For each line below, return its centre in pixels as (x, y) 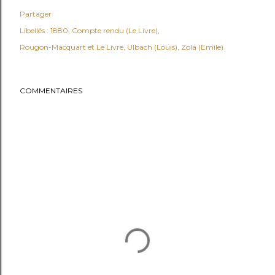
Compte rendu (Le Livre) (115, 30)
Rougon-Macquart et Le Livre (72, 47)
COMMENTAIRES (51, 91)
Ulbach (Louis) (152, 47)
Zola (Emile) (202, 47)
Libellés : (34, 30)
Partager (36, 14)
